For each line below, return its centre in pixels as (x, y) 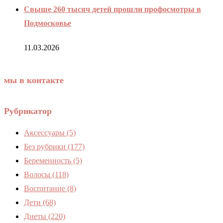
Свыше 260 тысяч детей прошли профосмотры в (112, 9)
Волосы (38, 174)
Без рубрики (46, 146)
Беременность (49, 160)
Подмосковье (48, 23)
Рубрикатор (28, 111)
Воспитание (46, 188)
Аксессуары (45, 132)
